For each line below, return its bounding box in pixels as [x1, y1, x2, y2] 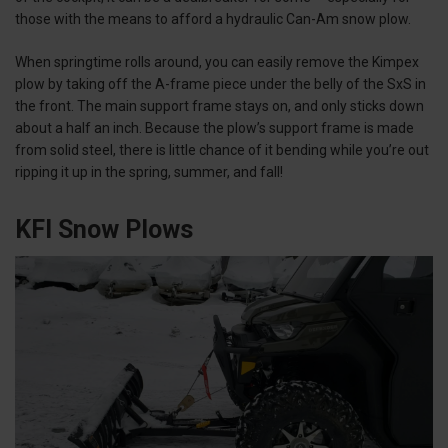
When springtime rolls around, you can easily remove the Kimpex [15, 54, 419, 71]
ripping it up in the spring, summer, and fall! [15, 164, 283, 181]
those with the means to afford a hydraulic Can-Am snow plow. [15, 11, 414, 28]
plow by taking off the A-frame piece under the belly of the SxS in [15, 76, 426, 93]
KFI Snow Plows [15, 215, 193, 245]
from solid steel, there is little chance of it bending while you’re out [15, 142, 429, 159]
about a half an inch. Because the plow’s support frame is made [15, 120, 414, 137]
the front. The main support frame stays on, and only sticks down [15, 98, 424, 115]
